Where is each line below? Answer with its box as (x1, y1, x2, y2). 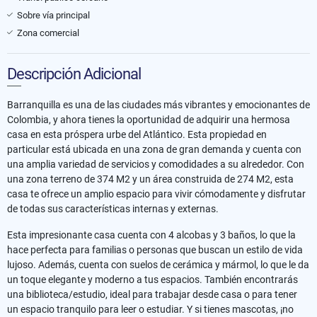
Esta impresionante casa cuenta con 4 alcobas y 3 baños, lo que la (7, 229, 296, 241)
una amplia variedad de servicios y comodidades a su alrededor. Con (7, 158, 304, 170)
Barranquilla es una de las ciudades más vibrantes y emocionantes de (7, 98, 310, 110)
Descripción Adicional (7, 64, 141, 83)
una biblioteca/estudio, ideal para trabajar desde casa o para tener (7, 288, 297, 300)
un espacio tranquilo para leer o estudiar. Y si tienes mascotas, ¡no (7, 303, 294, 315)
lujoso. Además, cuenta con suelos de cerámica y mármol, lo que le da (7, 258, 309, 270)
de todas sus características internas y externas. (7, 202, 219, 214)
